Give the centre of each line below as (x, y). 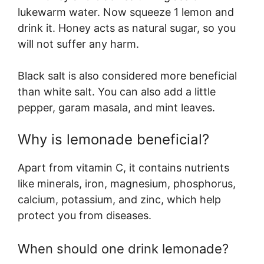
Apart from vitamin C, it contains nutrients (123, 167)
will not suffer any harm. (78, 44)
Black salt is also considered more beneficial (127, 75)
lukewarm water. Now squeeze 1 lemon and (126, 12)
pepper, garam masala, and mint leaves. (116, 107)
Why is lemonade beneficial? (113, 139)
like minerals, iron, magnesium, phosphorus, (127, 183)
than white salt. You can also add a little (117, 91)
